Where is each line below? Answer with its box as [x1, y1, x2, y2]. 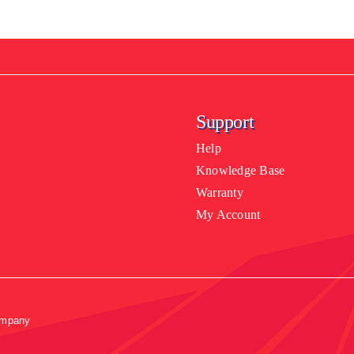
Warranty [195, 190, 243, 204]
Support [195, 115, 254, 137]
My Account [195, 212, 261, 226]
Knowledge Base [195, 168, 285, 182]
